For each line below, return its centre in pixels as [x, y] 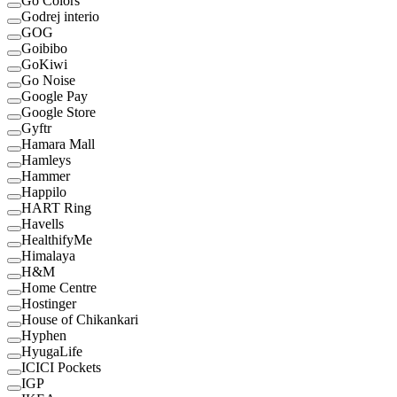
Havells [43, 224]
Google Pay [54, 97]
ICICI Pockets [61, 368]
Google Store [58, 113]
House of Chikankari [80, 320]
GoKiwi [44, 65]
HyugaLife [52, 352]
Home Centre [59, 288]
